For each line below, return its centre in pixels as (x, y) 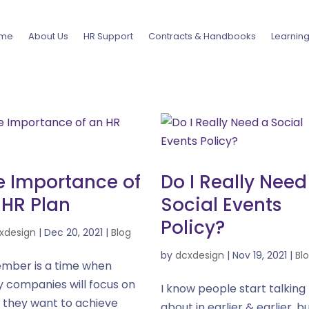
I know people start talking (233, 289)
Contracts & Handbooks (202, 36)
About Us (48, 36)
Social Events (221, 205)
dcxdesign (199, 255)
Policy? (192, 228)
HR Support (108, 36)
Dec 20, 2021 (73, 232)
